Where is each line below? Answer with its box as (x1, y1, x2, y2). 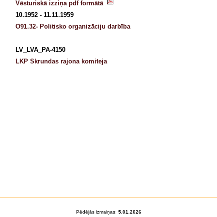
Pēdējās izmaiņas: (76, 209, 118, 215)
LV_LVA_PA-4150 (15, 46, 65, 53)
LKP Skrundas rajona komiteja (15, 58, 107, 65)
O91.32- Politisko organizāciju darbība (15, 23, 130, 30)
